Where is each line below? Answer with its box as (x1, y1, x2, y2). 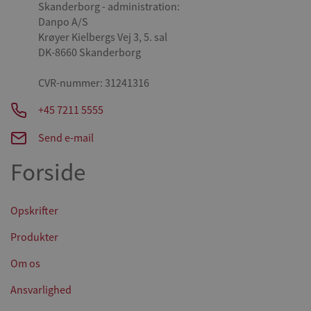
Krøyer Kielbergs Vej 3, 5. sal (38, 30, 167, 44)
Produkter (10, 230, 58, 244)
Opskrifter (10, 203, 58, 218)
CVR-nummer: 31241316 (38, 76, 149, 90)
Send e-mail (38, 131, 94, 145)
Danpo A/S (38, 15, 88, 29)
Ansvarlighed (10, 283, 72, 297)
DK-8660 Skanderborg (38, 45, 141, 60)
